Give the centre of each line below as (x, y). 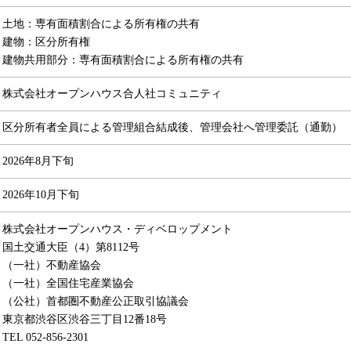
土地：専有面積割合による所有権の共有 (101, 24)
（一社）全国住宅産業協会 (69, 283)
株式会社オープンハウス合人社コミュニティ (112, 94)
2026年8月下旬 (38, 161)
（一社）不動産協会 (52, 265)
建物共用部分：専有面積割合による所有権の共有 (123, 60)
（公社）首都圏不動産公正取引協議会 (96, 301)
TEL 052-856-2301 (46, 337)
